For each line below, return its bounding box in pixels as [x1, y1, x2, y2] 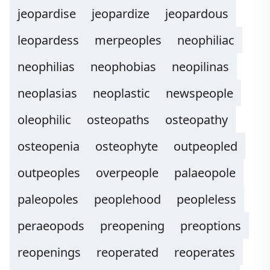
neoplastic [93, 85, 150, 101]
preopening [100, 218, 165, 234]
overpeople [96, 165, 159, 181]
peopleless [177, 191, 236, 207]
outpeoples [17, 165, 80, 181]
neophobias [90, 58, 156, 75]
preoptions [180, 218, 241, 234]
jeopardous [165, 5, 228, 22]
